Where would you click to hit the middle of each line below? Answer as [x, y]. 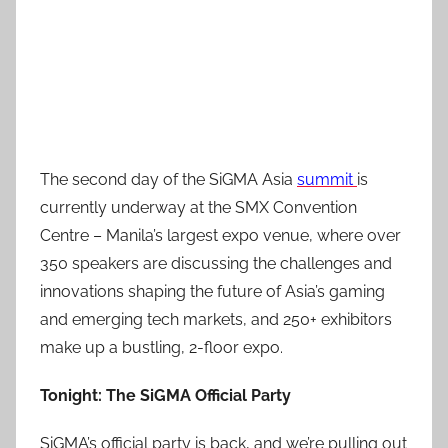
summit [327, 179]
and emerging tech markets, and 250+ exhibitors [216, 319]
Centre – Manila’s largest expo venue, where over [220, 235]
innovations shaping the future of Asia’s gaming [212, 291]
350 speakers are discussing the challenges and [216, 263]
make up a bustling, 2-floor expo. [161, 347]
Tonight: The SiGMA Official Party [165, 395]
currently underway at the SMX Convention [198, 207]
